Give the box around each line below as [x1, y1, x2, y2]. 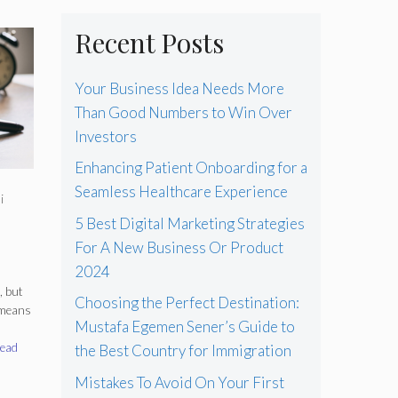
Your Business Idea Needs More [74, 78, 284, 98]
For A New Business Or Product [74, 237, 283, 257]
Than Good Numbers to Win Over [74, 102, 292, 122]
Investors [74, 126, 137, 146]
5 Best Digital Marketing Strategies [74, 213, 305, 233]
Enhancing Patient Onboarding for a [74, 158, 307, 178]
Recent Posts [74, 24, 224, 60]
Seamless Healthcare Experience [74, 182, 288, 202]
